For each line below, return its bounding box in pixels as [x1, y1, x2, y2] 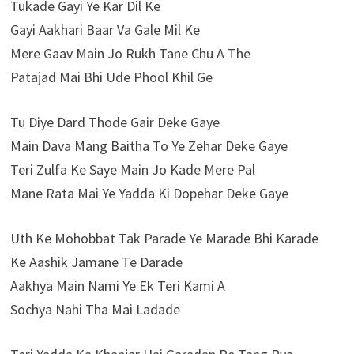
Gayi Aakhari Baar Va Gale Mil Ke [9, 21, 200, 40]
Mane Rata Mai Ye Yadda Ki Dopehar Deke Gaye [9, 184, 288, 203]
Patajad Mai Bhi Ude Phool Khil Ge [9, 68, 213, 87]
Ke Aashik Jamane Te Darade [9, 253, 183, 272]
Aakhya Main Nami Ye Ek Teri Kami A [9, 277, 225, 296]
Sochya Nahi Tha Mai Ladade [9, 300, 180, 319]
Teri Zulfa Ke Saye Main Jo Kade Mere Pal [9, 160, 255, 179]
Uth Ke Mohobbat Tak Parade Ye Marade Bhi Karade [9, 229, 318, 248]
